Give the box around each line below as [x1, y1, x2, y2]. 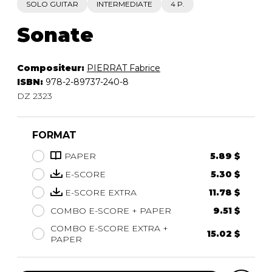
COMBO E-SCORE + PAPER [50, 205, 171, 216]
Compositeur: [17, 62, 87, 73]
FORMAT [32, 129, 76, 141]
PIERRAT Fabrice [87, 62, 160, 73]
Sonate [17, 22, 93, 47]
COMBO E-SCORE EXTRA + [50, 222, 168, 234]
